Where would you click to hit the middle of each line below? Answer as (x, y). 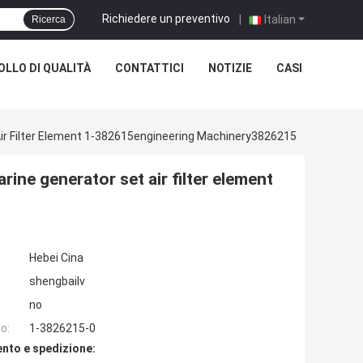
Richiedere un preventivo (166, 18)
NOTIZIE (230, 68)
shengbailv (57, 282)
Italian (280, 19)
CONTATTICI (149, 68)
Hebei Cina (56, 258)
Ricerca (49, 19)
